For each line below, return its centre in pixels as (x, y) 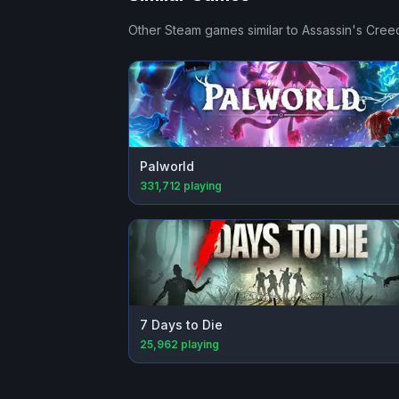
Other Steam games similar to (215, 30)
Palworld (167, 167)
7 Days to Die (181, 325)
